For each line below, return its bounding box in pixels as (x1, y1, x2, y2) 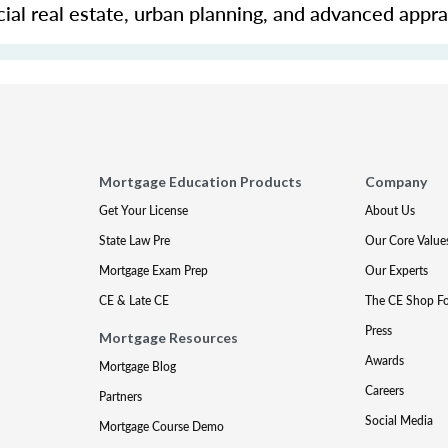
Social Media (364, 412, 433, 429)
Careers (364, 382, 404, 399)
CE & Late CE (99, 292, 170, 309)
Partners (99, 388, 143, 405)
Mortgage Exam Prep (99, 262, 209, 279)
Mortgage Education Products (99, 173, 303, 190)
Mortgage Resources (99, 329, 239, 346)
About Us (364, 202, 415, 219)
